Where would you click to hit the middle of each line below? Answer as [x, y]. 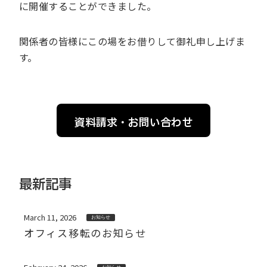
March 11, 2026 [50, 218]
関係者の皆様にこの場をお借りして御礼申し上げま [132, 41]
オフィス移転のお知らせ [85, 233]
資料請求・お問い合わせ [133, 123]
